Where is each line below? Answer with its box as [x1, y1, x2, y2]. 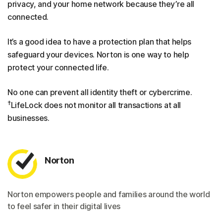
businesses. [7, 113, 50, 123]
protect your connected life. [7, 62, 109, 72]
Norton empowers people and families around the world [7, 189, 210, 199]
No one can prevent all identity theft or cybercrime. [7, 87, 192, 97]
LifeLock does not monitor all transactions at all [10, 100, 181, 110]
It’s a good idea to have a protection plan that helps [7, 37, 192, 47]
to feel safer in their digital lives [7, 201, 121, 211]
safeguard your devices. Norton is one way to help [7, 50, 189, 59]
